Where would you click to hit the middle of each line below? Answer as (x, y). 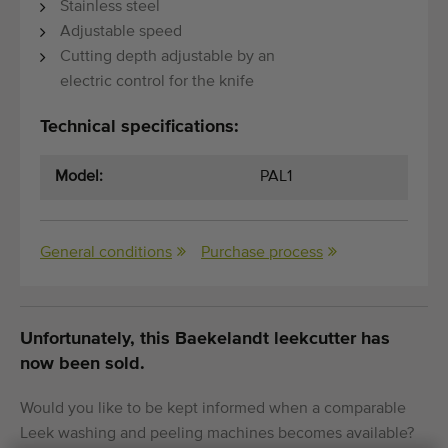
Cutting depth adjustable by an (167, 56)
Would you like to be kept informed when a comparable (213, 408)
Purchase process (262, 252)
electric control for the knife (157, 81)
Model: (79, 176)
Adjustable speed (121, 31)
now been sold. (82, 363)
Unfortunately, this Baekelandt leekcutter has (205, 338)
